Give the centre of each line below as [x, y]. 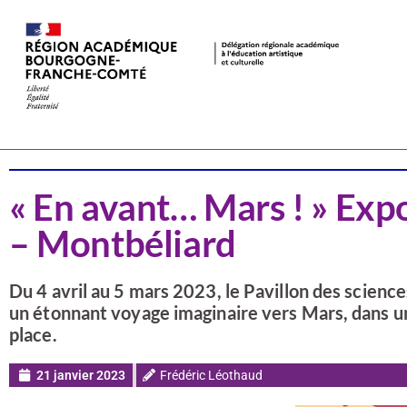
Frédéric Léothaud [211, 375]
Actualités [91, 120]
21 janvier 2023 [81, 375]
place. [33, 334]
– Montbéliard [123, 243]
